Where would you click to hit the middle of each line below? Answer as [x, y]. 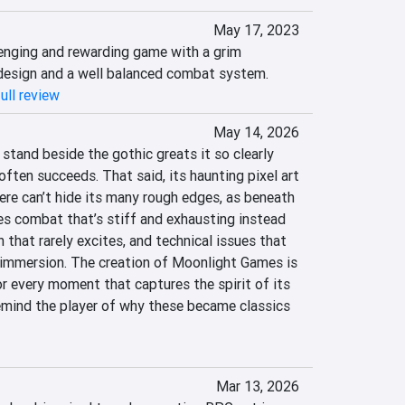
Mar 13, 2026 [257, 386]
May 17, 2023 [256, 30]
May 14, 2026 [256, 132]
